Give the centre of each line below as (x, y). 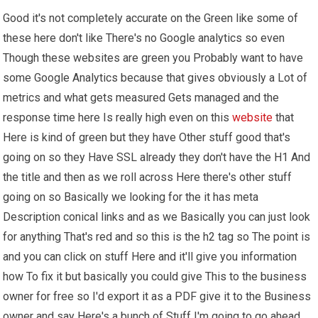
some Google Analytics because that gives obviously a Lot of (155, 77)
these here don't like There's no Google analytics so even (144, 38)
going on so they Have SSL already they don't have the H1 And (157, 157)
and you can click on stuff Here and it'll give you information (150, 256)
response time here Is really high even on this (118, 117)
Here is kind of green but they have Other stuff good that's (147, 137)
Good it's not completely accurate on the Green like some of (151, 18)
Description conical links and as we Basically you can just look (157, 216)
